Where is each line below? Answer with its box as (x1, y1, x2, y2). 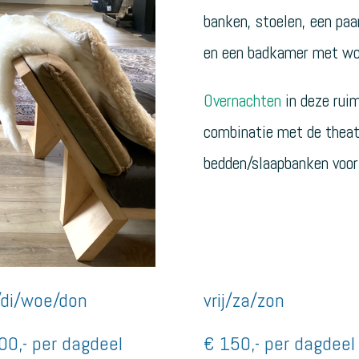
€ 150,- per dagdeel (204, 331, 356, 357)
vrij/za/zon (204, 288, 285, 313)
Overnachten (204, 89, 282, 111)
